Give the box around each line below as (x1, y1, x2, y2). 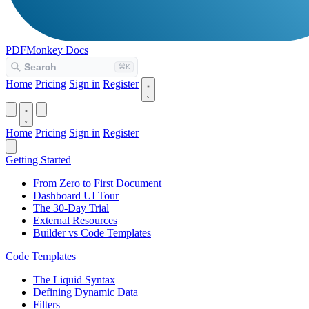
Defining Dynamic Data (33, 286, 138, 298)
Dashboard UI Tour (33, 190, 119, 201)
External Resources (33, 215, 117, 226)
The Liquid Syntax (33, 274, 115, 286)
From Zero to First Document (33, 177, 161, 189)
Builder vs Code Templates (33, 227, 151, 239)
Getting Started (6, 154, 71, 166)
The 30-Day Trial (33, 202, 109, 214)
